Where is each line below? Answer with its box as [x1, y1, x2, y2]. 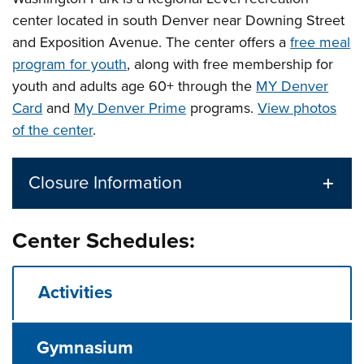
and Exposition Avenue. [12, 33, 167, 51]
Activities [38, 282, 113, 303]
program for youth [12, 55, 128, 73]
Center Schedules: [12, 227, 196, 254]
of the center [12, 121, 93, 139]
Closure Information [28, 172, 183, 193]
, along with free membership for [127, 55, 334, 73]
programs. [186, 99, 258, 117]
